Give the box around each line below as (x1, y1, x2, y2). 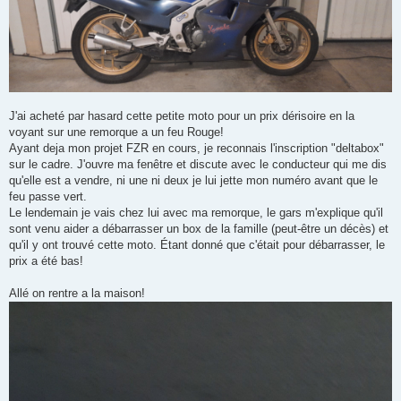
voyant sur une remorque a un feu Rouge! (9, 125, 224, 140)
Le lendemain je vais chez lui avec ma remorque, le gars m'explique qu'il (9, 206, 383, 220)
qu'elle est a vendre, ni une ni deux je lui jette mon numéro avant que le (9, 174, 378, 188)
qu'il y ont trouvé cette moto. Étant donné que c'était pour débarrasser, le (9, 238, 385, 252)
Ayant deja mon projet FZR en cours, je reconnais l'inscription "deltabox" (9, 141, 384, 156)
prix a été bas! (9, 254, 83, 269)
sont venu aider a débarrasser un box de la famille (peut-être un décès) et (9, 222, 388, 236)
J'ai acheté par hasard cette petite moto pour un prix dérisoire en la (9, 109, 354, 124)
